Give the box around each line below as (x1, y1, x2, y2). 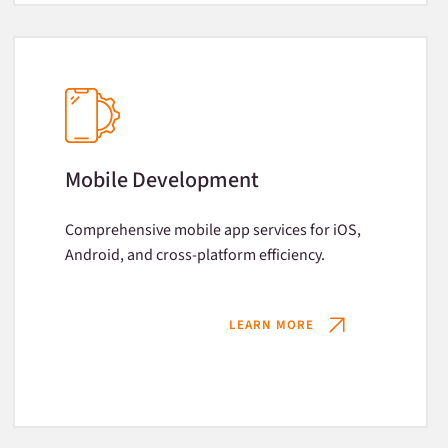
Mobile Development (65, 164, 260, 196)
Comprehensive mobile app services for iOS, (65, 219, 362, 241)
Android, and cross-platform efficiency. (65, 244, 326, 266)
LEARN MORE (228, 315, 314, 334)
